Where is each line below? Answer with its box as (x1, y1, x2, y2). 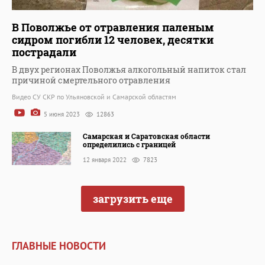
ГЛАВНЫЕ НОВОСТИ (12, 238, 106, 253)
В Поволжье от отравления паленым (12, 20, 214, 35)
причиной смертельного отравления (12, 75, 170, 86)
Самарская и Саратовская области (83, 131, 210, 141)
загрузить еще (92, 191, 173, 206)
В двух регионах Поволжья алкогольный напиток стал (12, 64, 246, 76)
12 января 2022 (83, 155, 128, 164)
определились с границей (83, 139, 176, 149)
